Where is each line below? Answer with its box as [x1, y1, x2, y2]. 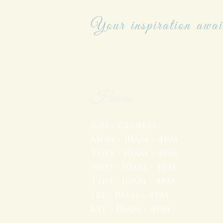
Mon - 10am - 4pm [91, 133, 178, 146]
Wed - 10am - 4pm [91, 161, 176, 174]
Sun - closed [91, 119, 155, 132]
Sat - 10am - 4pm [91, 203, 170, 216]
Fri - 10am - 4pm [91, 189, 169, 202]
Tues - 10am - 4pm [91, 147, 178, 160]
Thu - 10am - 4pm [91, 175, 176, 188]
